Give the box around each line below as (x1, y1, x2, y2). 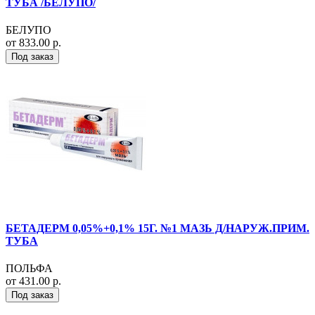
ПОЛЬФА (6, 262, 53, 275)
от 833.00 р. (6, 36, 61, 49)
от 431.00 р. (6, 275, 61, 288)
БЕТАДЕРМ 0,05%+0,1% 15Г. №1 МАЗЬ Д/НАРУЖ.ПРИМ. (6, 222, 309, 235)
